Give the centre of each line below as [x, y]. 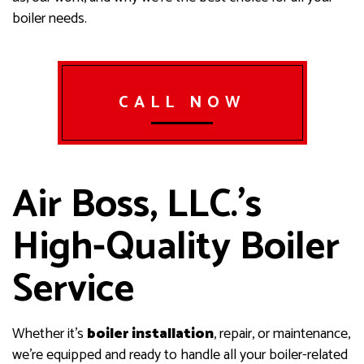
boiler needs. [50, 19]
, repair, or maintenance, [282, 334]
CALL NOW [182, 103]
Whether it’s [50, 334]
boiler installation [150, 334]
